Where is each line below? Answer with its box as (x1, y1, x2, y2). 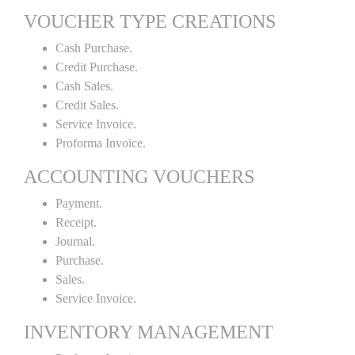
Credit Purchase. (55, 60, 138, 74)
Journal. (55, 235, 95, 248)
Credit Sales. (55, 98, 119, 112)
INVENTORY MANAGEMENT (24, 322, 273, 342)
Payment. (55, 197, 102, 210)
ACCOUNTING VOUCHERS (24, 166, 254, 187)
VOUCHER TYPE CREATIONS (24, 11, 276, 32)
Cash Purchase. (55, 41, 132, 55)
